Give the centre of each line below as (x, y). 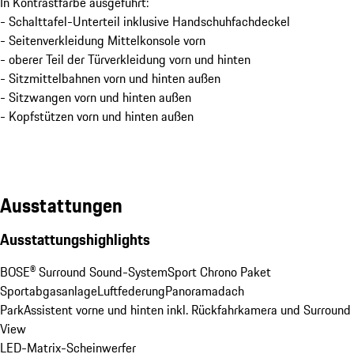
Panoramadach (205, 291)
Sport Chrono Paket (219, 272)
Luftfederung (131, 291)
